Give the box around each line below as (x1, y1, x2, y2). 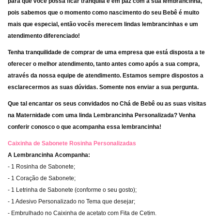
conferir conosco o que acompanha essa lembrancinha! (8, 124, 161, 130)
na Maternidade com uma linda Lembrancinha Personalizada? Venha (8, 112, 196, 119)
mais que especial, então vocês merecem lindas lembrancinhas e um (8, 21, 198, 28)
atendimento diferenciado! (8, 32, 80, 39)
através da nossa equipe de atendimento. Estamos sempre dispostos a (8, 72, 203, 79)
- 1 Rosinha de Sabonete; (8, 163, 75, 170)
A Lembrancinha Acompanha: (8, 152, 90, 158)
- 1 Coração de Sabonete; (8, 175, 76, 182)
